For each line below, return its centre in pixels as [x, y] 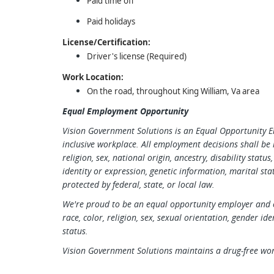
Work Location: [93, 77]
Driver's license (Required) [137, 56]
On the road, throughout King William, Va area [173, 91]
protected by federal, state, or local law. [139, 184]
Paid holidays [111, 21]
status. [75, 231]
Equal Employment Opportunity [125, 111]
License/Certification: [106, 42]
